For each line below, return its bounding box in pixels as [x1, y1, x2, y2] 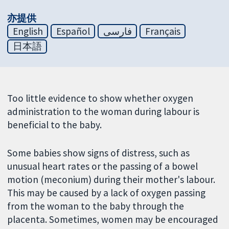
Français [145, 25, 180, 37]
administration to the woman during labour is [7, 105, 200, 118]
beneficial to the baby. [7, 119, 102, 131]
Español [56, 25, 90, 37]
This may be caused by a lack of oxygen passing [7, 187, 206, 199]
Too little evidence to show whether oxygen [7, 92, 194, 105]
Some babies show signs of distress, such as [7, 147, 190, 159]
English [12, 25, 43, 37]
